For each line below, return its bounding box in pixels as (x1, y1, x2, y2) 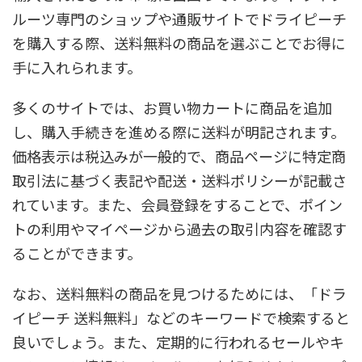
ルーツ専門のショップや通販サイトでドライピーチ (12, 7, 347, 29)
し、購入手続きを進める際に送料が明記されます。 (12, 120, 345, 142)
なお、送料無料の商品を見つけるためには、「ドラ (12, 282, 347, 304)
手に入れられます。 (12, 56, 141, 78)
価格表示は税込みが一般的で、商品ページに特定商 (12, 145, 346, 166)
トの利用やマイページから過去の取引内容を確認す (12, 217, 347, 239)
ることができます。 (12, 242, 141, 263)
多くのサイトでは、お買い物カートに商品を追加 (12, 96, 332, 118)
